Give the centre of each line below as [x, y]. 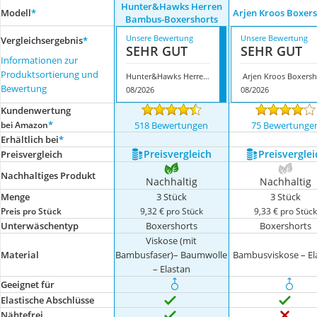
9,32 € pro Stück [171, 211]
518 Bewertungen [172, 125]
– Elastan [171, 269]
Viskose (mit [172, 241]
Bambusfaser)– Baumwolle [172, 255]
